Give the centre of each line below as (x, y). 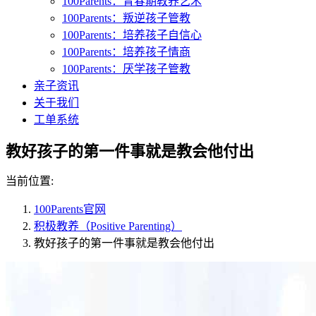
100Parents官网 (70, 209)
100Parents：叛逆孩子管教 (126, 18)
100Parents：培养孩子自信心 (132, 35)
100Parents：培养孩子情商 (126, 52)
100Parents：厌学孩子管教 (126, 69)
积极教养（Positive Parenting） (108, 226)
